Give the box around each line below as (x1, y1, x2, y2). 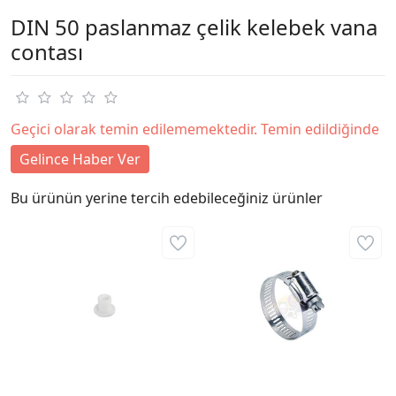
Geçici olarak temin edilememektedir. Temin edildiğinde (11, 119, 379, 140)
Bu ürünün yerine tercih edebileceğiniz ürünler (11, 188, 323, 209)
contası (11, 37, 83, 67)
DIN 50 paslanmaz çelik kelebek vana (11, 12, 377, 42)
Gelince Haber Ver (19, 149, 141, 170)
